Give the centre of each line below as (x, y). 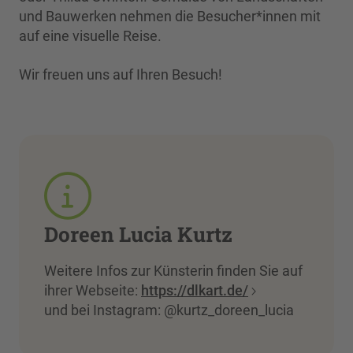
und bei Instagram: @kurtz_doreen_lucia (169, 310)
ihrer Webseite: (93, 291)
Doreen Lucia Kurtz (138, 234)
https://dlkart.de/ (195, 291)
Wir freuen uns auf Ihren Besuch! (121, 75)
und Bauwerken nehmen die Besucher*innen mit (170, 17)
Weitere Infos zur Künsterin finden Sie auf (173, 271)
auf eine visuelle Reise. (90, 36)
